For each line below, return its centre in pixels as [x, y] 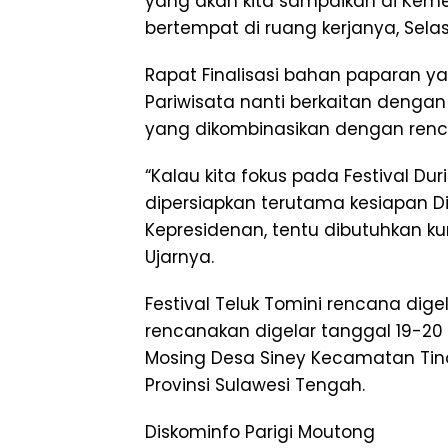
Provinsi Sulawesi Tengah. [255, 384]
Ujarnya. [179, 256]
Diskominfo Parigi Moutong [260, 431]
